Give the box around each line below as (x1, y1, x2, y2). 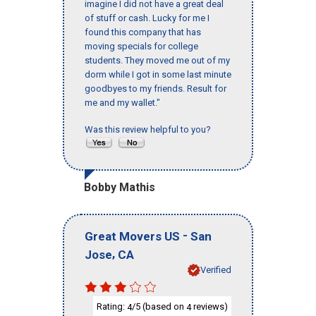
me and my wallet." (85, 97, 160, 109)
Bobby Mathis (84, 181, 155, 195)
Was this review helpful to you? (85, 124, 215, 135)
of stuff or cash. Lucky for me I (85, 13, 209, 24)
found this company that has (85, 27, 201, 38)
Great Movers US (85, 229, 180, 243)
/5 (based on (132, 300, 186, 312)
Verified (200, 264, 231, 275)
